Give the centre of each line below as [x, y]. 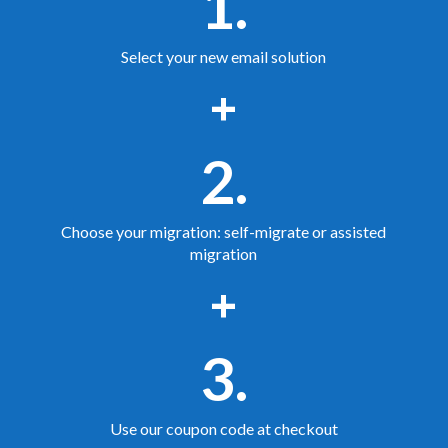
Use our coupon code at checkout [223, 429]
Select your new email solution [224, 57]
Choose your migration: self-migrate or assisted [224, 232]
